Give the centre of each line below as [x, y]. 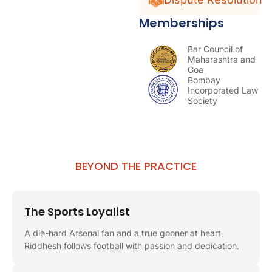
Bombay [204, 80]
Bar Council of [216, 49]
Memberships [182, 23]
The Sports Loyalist [77, 211]
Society [203, 100]
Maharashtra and [222, 59]
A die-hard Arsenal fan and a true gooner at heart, [124, 233]
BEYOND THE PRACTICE [136, 166]
